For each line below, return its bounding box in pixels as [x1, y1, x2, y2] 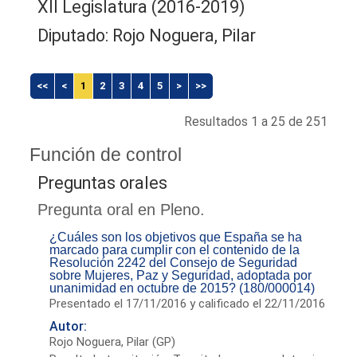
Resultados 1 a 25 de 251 [183, 113, 328, 129]
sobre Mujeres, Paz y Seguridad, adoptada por [49, 268, 312, 282]
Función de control [29, 143, 182, 165]
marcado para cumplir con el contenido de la [49, 242, 300, 257]
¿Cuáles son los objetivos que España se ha [49, 229, 303, 244]
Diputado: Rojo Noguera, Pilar [37, 25, 257, 45]
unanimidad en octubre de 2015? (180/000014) [49, 280, 316, 295]
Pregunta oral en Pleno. [37, 200, 206, 218]
